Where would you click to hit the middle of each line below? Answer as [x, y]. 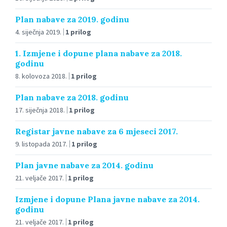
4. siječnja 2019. [38, 32]
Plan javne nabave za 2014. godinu [84, 165]
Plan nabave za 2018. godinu [72, 97]
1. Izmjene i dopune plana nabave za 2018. [99, 53]
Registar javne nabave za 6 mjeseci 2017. [97, 131]
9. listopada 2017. [41, 144]
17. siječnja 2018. [40, 110]
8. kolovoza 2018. [41, 76]
